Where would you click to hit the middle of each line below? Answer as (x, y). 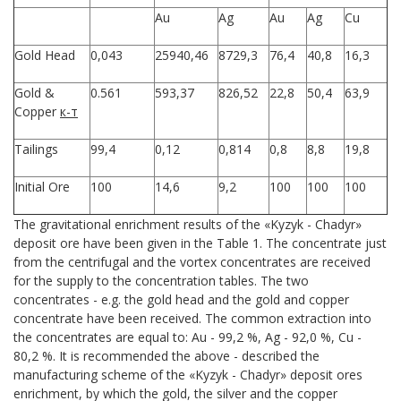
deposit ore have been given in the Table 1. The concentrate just (200, 243)
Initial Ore (42, 186)
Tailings (36, 149)
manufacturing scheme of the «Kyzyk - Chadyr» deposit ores (188, 374)
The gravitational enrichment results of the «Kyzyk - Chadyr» (188, 224)
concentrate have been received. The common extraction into (192, 318)
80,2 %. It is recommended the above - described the (166, 355)
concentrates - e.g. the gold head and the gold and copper (181, 299)
